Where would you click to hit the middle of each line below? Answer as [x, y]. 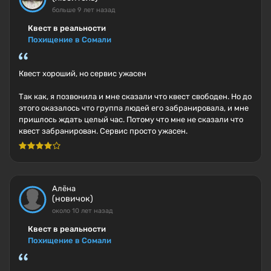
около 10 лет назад [83, 211]
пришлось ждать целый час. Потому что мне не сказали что [131, 119]
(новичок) [73, 199]
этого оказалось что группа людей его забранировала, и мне [134, 108]
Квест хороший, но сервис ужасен [83, 73]
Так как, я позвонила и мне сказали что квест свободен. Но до [135, 96]
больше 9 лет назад [84, 10]
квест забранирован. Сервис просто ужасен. [103, 131]
